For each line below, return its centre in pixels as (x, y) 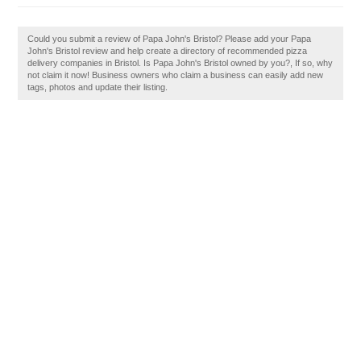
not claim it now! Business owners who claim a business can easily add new (176, 75)
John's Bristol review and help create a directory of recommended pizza (168, 51)
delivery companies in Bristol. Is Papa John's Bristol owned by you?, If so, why (180, 63)
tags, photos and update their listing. (98, 87)
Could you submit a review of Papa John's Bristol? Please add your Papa (170, 39)
